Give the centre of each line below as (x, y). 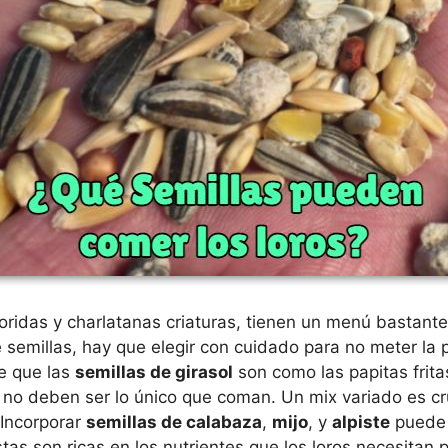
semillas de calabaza (174, 422)
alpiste (361, 422)
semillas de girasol (154, 372)
